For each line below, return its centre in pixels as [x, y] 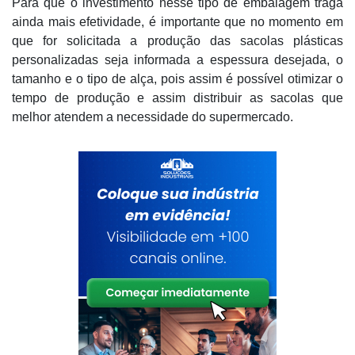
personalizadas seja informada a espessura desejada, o [177, 60]
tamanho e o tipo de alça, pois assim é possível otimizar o [177, 79]
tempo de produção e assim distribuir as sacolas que [177, 98]
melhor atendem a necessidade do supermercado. [153, 117]
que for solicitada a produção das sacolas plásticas [177, 41]
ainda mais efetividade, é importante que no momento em [177, 22]
